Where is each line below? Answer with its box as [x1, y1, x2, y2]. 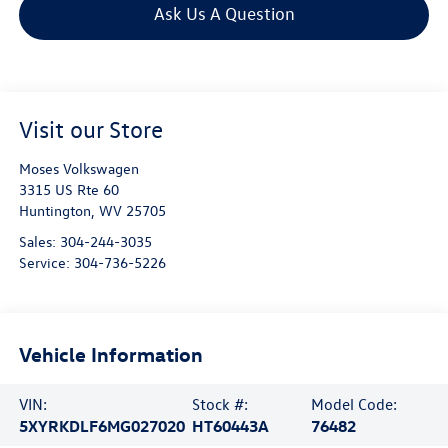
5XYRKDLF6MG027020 [18, 415, 185, 436]
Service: [18, 253, 74, 273]
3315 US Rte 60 [18, 180, 119, 200]
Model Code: [311, 393, 398, 414]
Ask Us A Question [153, 2, 295, 24]
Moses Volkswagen [18, 159, 139, 179]
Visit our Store [18, 114, 163, 145]
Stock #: [191, 393, 248, 414]
